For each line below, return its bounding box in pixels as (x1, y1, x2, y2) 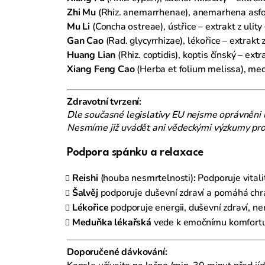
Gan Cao (67, 34, 104, 47)
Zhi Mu (67, 5, 96, 19)
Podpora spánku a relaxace (67, 147, 203, 158)
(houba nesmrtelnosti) (100, 171, 193, 185)
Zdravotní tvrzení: (67, 95, 142, 108)
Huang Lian (67, 48, 116, 62)
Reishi (72, 171, 101, 185)
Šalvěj (72, 186, 101, 199)
